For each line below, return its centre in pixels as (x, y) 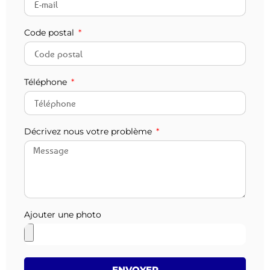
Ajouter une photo (63, 215)
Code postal (50, 33)
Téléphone (47, 82)
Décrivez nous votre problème (89, 132)
